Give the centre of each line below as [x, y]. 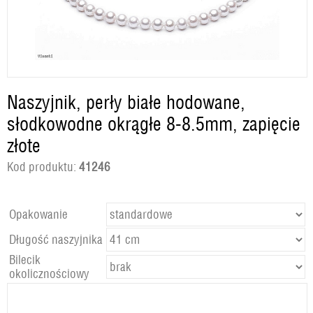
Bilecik [25, 260]
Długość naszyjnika [56, 239]
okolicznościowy [49, 274]
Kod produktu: [43, 167]
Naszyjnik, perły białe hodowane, [126, 102]
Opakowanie [38, 214]
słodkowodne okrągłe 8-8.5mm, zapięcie [154, 124]
